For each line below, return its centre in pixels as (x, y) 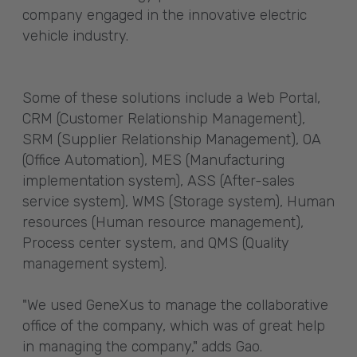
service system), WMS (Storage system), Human (178, 201)
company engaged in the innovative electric (165, 15)
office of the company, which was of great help (174, 326)
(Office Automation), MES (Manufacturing (153, 160)
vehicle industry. (75, 35)
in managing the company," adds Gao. (142, 346)
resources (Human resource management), (163, 222)
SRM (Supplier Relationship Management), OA (172, 139)
